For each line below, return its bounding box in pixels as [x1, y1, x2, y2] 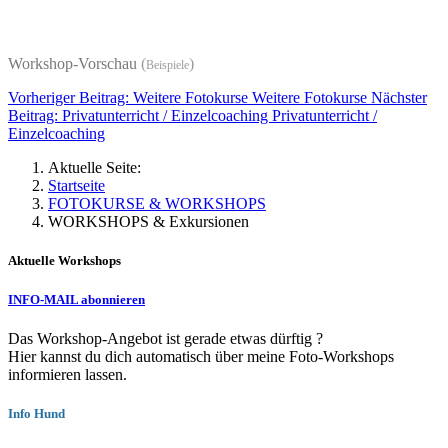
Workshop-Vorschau [8, 55, 141, 73]
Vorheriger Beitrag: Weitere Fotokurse [8, 89, 252, 107]
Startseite [48, 177, 105, 195]
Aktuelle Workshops [8, 253, 121, 269]
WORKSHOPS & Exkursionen [48, 213, 249, 231]
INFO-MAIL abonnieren [8, 291, 145, 307]
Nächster [371, 89, 427, 107]
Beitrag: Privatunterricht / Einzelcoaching [8, 107, 272, 125]
